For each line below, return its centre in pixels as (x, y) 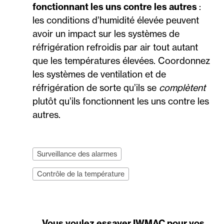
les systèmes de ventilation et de (99, 74)
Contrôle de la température (81, 174)
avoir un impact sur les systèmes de (106, 34)
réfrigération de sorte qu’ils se (96, 88)
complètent (182, 88)
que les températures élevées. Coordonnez (121, 61)
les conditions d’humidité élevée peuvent (116, 20)
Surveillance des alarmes (77, 154)
